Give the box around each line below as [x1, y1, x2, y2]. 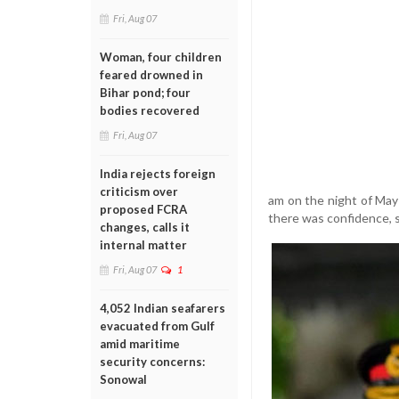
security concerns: [100, 354, 205, 369]
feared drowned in [100, 68, 203, 82]
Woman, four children [100, 50, 222, 64]
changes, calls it [100, 220, 190, 234]
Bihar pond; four [100, 85, 191, 100]
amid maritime [100, 337, 180, 351]
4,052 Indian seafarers [100, 301, 225, 315]
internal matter [100, 238, 187, 252]
